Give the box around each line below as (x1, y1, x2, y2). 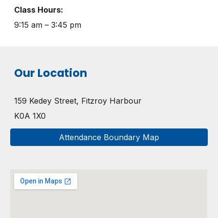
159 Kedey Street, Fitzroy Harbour (14, 96, 145, 106)
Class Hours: (14, 5, 64, 15)
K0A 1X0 (14, 110, 46, 121)
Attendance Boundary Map (59, 132, 159, 142)
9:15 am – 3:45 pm (14, 19, 82, 30)
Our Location (14, 65, 88, 81)
